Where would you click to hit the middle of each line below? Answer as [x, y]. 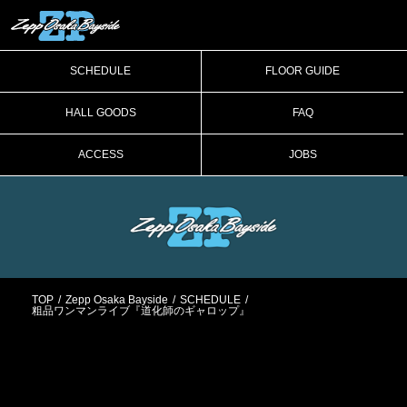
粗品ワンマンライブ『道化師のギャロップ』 [141, 310]
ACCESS [100, 154]
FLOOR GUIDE [303, 70]
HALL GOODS [100, 112]
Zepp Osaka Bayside [117, 299]
